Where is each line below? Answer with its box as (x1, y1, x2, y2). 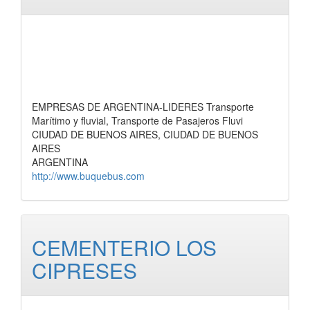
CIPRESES (32, 255, 137, 285)
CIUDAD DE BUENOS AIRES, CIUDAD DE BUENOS (32, 127, 258, 141)
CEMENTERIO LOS (32, 232, 217, 262)
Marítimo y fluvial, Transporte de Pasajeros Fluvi (32, 113, 243, 127)
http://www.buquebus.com (32, 169, 145, 183)
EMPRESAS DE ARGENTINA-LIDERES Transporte (32, 100, 254, 113)
